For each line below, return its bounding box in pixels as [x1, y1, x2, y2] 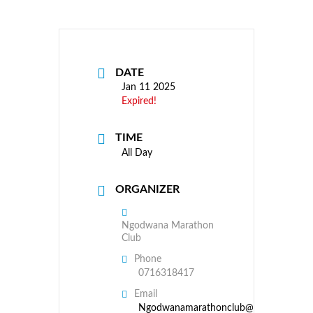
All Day [122, 148, 152, 159]
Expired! [122, 96, 156, 107]
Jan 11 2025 [122, 82, 175, 93]
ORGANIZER [115, 184, 180, 196]
